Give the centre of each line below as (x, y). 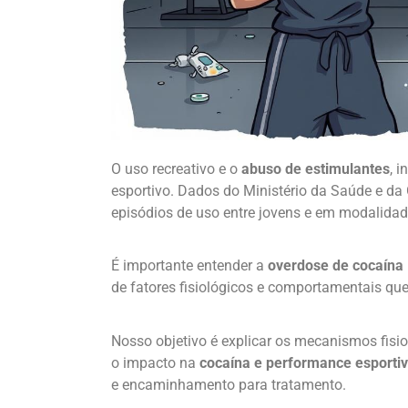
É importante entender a (189, 266)
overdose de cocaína (336, 266)
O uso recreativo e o (176, 168)
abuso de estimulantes (316, 168)
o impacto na (155, 362)
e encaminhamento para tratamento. (229, 384)
